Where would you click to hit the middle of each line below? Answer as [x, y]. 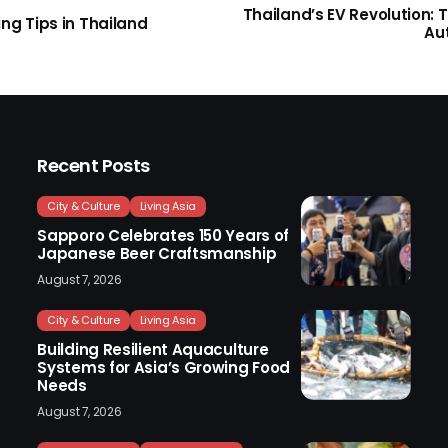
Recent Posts [93, 165]
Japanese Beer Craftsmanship [157, 253]
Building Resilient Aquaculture [153, 349]
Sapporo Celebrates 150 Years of [163, 235]
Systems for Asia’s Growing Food [164, 367]
